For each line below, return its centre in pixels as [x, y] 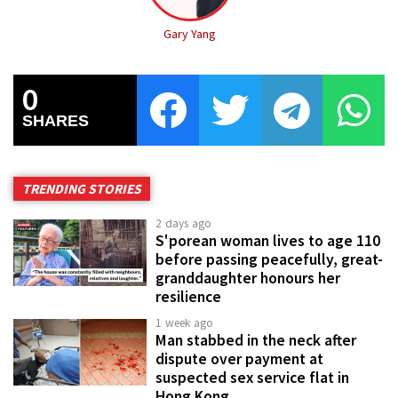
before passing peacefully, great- [269, 259]
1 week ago [185, 322]
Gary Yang [190, 33]
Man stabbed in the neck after [256, 340]
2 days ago [184, 223]
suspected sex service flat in [252, 377]
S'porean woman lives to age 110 [268, 240]
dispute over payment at [239, 358]
